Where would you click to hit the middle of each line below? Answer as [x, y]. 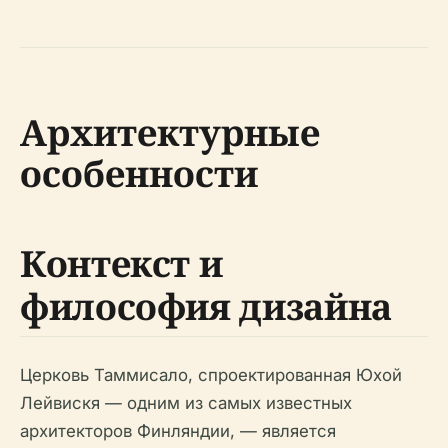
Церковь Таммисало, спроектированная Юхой [211, 375]
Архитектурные [170, 132]
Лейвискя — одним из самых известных [186, 403]
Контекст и [121, 263]
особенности [139, 173]
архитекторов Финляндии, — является [178, 431]
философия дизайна [206, 306]
